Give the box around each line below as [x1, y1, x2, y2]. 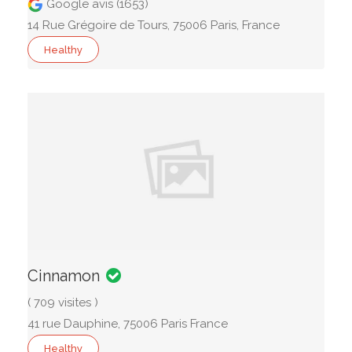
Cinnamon [27, 266, 100, 285]
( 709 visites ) [27, 295, 98, 310]
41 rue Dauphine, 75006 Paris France [27, 317, 228, 331]
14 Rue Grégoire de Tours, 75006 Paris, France [27, 18, 280, 32]
